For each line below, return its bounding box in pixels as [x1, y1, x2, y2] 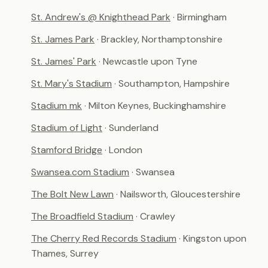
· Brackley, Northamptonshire [97, 33, 223, 45]
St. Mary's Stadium [31, 77, 112, 90]
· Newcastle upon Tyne [99, 55, 197, 68]
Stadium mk [31, 99, 82, 112]
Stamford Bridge [31, 144, 102, 156]
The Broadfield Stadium [31, 210, 133, 223]
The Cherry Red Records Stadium [31, 232, 176, 245]
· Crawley [136, 210, 175, 223]
